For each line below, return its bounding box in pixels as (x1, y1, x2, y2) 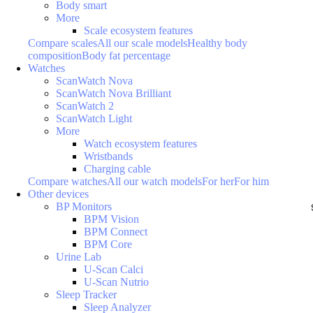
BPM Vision (84, 212, 139, 225)
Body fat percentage (82, 49, 170, 61)
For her (202, 175, 234, 187)
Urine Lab (56, 250, 101, 263)
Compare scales (28, 36, 97, 49)
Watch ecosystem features (84, 137, 197, 150)
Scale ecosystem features (84, 24, 193, 36)
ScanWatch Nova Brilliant (56, 87, 171, 99)
